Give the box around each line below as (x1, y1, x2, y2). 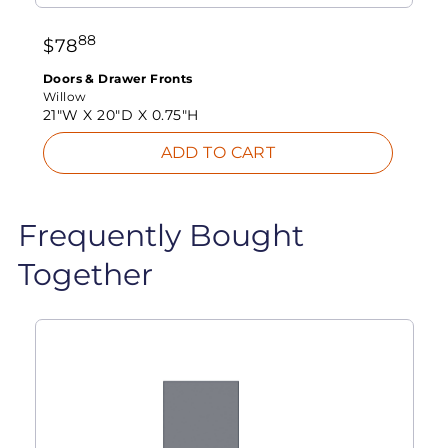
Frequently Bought (17, 216, 304, 254)
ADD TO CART (160, 143, 276, 163)
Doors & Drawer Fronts (42, 71, 193, 87)
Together (17, 255, 153, 293)
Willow (42, 89, 87, 105)
